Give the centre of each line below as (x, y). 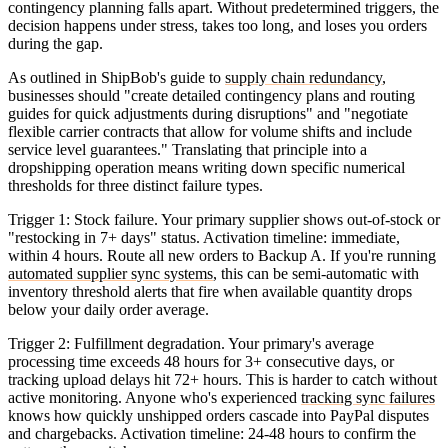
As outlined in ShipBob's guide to (116, 78)
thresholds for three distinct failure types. (135, 186)
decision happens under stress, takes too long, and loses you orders (217, 26)
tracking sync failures (368, 398)
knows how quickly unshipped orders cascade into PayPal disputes (218, 416)
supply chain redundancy (303, 78)
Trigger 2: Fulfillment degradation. (116, 344)
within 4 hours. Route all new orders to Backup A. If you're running (222, 256)
